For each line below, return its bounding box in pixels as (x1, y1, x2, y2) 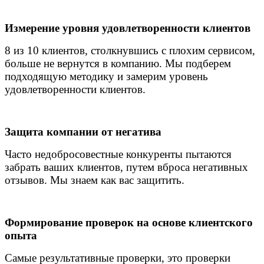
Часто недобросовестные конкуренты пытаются (5, 147, 232, 160)
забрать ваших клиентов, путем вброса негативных (5, 160, 248, 173)
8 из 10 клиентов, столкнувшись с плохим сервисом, (5, 44, 255, 57)
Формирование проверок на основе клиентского (5, 216, 253, 229)
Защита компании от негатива (5, 125, 161, 138)
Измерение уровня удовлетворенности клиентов (5, 21, 250, 34)
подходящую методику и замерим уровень (5, 70, 208, 82)
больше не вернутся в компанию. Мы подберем (5, 57, 231, 70)
